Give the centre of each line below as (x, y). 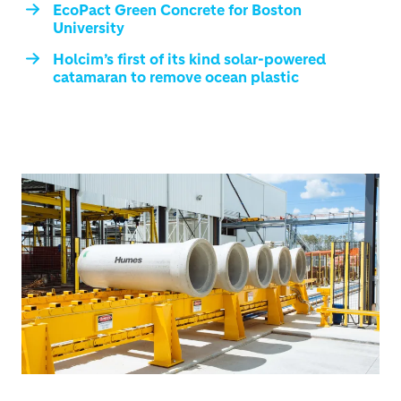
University (89, 27)
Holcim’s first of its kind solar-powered (189, 59)
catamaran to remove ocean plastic (176, 77)
